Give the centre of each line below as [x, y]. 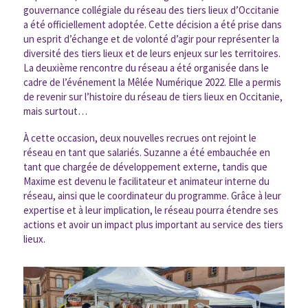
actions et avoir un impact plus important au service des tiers [153, 224]
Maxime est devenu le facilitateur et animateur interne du [146, 181]
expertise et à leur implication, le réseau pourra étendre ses [151, 210]
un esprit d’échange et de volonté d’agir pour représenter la [151, 38]
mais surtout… [55, 111]
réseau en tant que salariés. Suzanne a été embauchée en [146, 152]
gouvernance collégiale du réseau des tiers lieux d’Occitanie [151, 10]
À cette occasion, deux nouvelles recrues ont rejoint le [140, 137]
